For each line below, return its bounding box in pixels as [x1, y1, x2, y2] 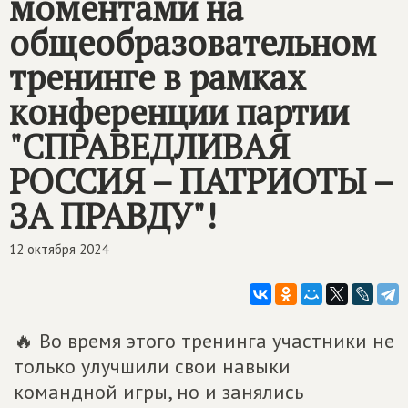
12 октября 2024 [9, 240, 108, 258]
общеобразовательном [9, 20, 376, 66]
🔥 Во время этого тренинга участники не [14, 328, 394, 353]
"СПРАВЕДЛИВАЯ [9, 124, 290, 169]
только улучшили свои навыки [14, 353, 291, 379]
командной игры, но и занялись [14, 379, 303, 404]
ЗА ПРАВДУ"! [9, 193, 217, 239]
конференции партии [9, 89, 349, 135]
